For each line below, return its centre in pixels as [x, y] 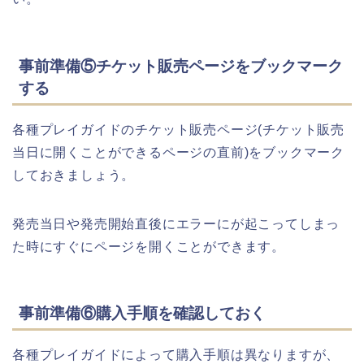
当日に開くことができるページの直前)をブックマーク [178, 152]
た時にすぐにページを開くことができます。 [149, 246]
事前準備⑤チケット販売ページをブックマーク [181, 66]
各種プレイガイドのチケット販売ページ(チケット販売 [178, 129]
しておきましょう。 [74, 175]
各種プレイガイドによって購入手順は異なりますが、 [176, 355]
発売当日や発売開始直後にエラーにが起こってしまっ [176, 223]
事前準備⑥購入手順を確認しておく [142, 314]
